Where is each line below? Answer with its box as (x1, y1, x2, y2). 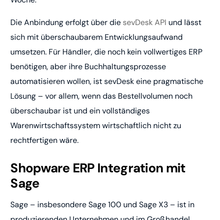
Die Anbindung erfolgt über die (10, 17, 123, 28)
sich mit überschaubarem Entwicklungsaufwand (10, 32, 183, 43)
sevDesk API (123, 17, 167, 28)
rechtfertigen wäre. (10, 135, 79, 146)
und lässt (166, 17, 202, 28)
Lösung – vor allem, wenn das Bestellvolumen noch (10, 91, 193, 102)
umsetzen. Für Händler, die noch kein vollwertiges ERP (10, 47, 203, 57)
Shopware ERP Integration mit (10, 160, 186, 177)
